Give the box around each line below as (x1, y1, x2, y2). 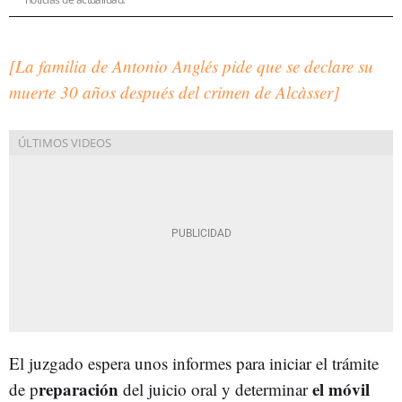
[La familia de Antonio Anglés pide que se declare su (9, 55, 373, 77)
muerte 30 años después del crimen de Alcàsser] (9, 81, 339, 103)
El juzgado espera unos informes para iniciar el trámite (9, 352, 379, 374)
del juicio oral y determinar (118, 378, 308, 400)
